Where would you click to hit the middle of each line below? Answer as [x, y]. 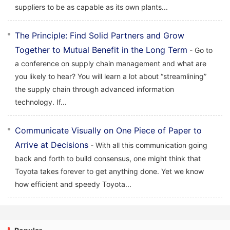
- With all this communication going [148, 145]
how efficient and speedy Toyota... [73, 184]
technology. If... [41, 102]
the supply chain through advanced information [94, 89]
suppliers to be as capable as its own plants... [91, 7]
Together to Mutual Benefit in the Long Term [101, 50]
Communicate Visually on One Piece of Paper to [108, 130]
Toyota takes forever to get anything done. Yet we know [109, 171]
